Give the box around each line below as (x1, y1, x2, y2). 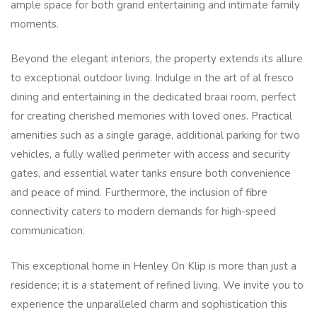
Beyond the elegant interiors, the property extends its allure (11, 52, 303, 67)
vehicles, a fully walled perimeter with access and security (11, 147, 290, 162)
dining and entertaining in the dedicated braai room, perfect (11, 90, 296, 105)
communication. (11, 224, 88, 238)
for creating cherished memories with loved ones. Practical (11, 109, 292, 124)
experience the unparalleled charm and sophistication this (11, 296, 287, 311)
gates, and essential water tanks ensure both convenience (11, 166, 291, 181)
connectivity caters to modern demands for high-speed (11, 204, 276, 219)
